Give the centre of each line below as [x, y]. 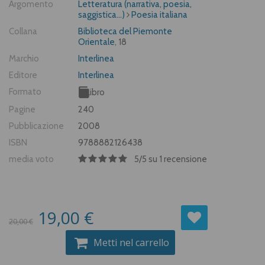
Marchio [24, 59]
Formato [25, 92]
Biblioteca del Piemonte [125, 32]
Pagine [22, 110]
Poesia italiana [159, 15]
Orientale [96, 42]
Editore [23, 75]
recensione [185, 159]
